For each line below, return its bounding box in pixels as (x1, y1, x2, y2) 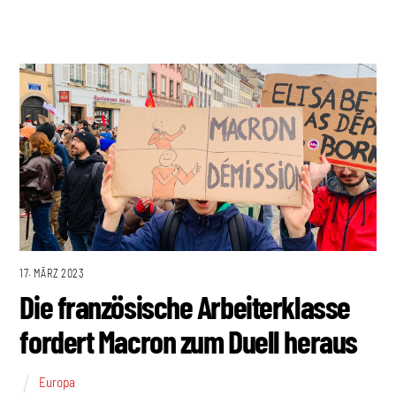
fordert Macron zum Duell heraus (19, 322, 357, 361)
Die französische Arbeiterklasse (19, 287, 350, 326)
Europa (39, 373, 76, 390)
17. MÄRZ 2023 (19, 267, 85, 280)
